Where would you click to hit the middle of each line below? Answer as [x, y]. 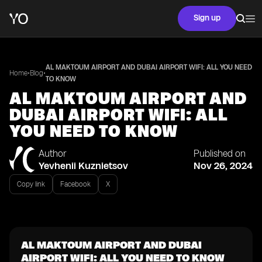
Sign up [207, 18]
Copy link [31, 184]
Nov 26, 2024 [223, 166]
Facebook [75, 184]
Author [53, 154]
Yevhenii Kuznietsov [83, 166]
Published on [220, 154]
